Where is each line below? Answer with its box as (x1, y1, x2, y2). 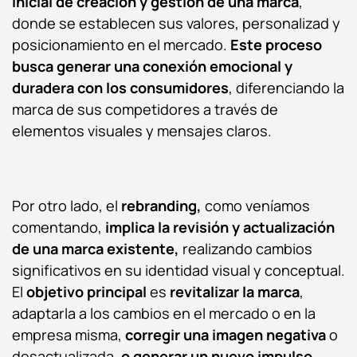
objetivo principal (26, 281, 147, 301)
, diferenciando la (229, 77, 344, 97)
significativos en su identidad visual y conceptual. (12, 260, 345, 280)
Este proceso (230, 34, 322, 54)
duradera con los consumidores (12, 77, 229, 97)
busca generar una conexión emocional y (12, 56, 292, 76)
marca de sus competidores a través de (12, 99, 278, 119)
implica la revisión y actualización (105, 217, 335, 237)
